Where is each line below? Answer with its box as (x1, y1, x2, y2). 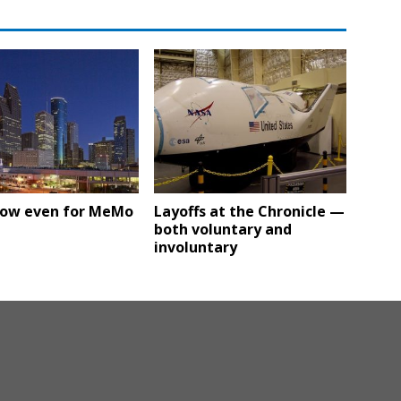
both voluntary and (154, 219, 293, 240)
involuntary (154, 237, 238, 258)
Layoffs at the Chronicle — (154, 201, 346, 222)
